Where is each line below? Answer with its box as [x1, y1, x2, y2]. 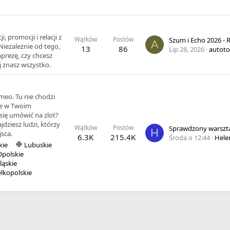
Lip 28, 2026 [169, 44, 204, 54]
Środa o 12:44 [169, 132, 210, 142]
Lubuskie [24, 140, 52, 149]
